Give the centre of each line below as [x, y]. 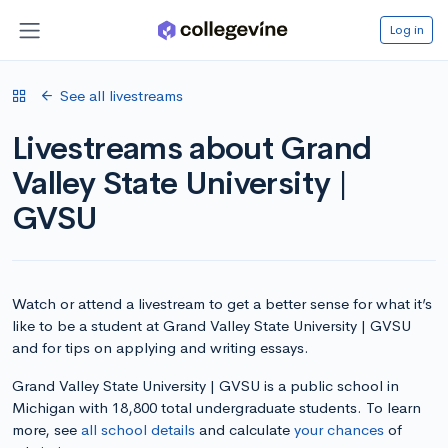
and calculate [244, 429]
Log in [406, 29]
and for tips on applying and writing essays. [160, 347]
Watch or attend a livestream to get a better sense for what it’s [222, 303]
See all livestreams [121, 95]
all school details [138, 429]
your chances [339, 429]
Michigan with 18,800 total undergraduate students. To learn [216, 407]
